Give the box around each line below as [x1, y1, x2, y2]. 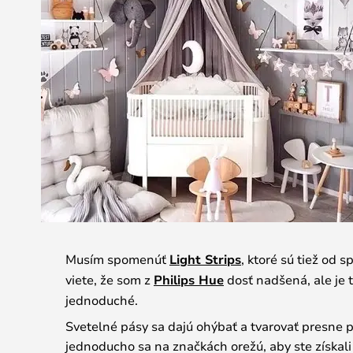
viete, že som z [65, 271, 154, 288]
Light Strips [169, 251, 241, 268]
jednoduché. [65, 292, 138, 308]
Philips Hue [154, 271, 224, 288]
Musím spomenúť [65, 251, 169, 267]
